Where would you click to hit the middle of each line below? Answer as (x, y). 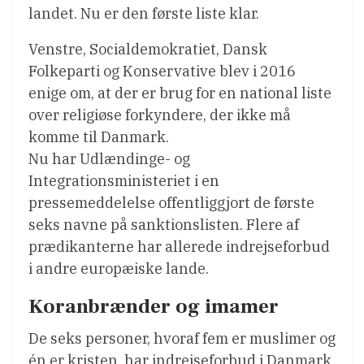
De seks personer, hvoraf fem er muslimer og (182, 338)
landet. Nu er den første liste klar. (144, 13)
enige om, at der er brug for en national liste (180, 93)
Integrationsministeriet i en (124, 180)
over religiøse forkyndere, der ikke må (160, 115)
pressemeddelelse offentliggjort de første (171, 202)
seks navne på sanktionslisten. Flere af (164, 224)
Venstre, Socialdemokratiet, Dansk (148, 49)
